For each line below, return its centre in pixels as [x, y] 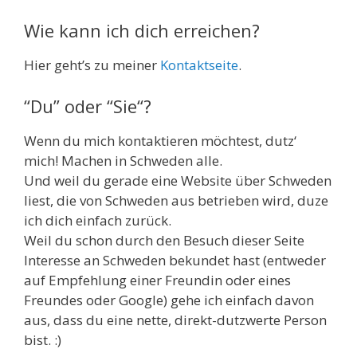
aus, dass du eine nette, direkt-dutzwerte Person [175, 320]
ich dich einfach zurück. [98, 220]
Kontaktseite [199, 65]
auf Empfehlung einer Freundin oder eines [157, 280]
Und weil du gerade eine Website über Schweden [178, 180]
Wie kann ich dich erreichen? [142, 31]
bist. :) [43, 339]
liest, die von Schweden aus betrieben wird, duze [176, 200]
